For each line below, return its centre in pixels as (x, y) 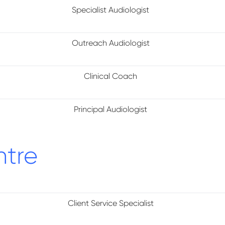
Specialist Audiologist (111, 10)
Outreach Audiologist (110, 43)
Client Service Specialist (110, 203)
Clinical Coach (111, 76)
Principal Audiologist (111, 109)
